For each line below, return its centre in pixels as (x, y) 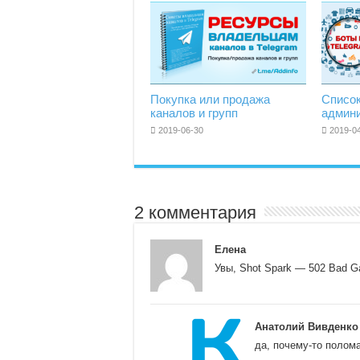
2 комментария (195, 213)
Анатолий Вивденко (307, 327)
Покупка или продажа (210, 100)
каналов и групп (194, 113)
